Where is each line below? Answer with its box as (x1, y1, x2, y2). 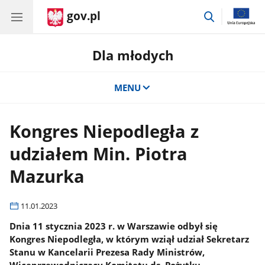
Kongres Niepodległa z (9, 119, 199, 143)
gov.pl (67, 8, 101, 24)
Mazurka (9, 164, 85, 188)
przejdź (215, 8, 245, 21)
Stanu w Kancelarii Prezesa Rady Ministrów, (9, 245, 205, 258)
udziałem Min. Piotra (9, 142, 188, 166)
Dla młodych (92, 46, 173, 64)
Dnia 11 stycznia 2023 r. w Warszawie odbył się (9, 219, 218, 232)
